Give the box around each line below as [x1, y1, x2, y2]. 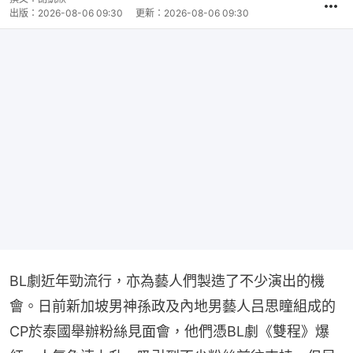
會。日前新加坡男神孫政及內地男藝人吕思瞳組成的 [9, 298, 336, 315]
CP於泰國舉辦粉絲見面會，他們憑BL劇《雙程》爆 [9, 323, 329, 340]
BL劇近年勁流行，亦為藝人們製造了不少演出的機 [9, 273, 325, 290]
